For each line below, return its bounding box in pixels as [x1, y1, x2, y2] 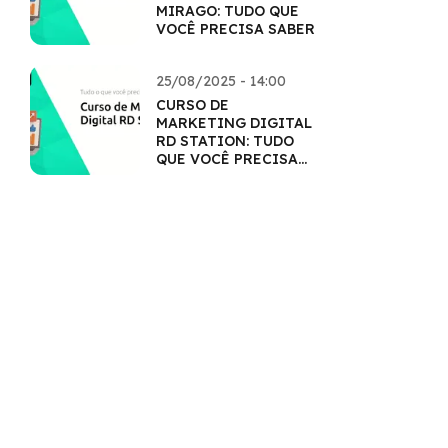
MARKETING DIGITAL [156, 114, 312, 132]
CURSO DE [156, 96, 229, 114]
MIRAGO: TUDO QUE [156, 2, 299, 20]
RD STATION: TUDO [156, 132, 294, 150]
